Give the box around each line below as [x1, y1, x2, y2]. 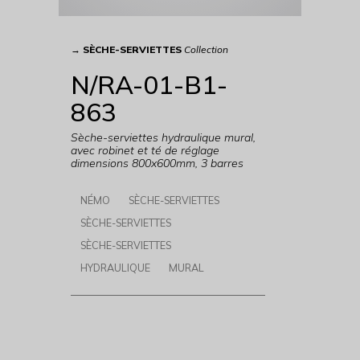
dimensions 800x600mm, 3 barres [70, 155, 243, 170]
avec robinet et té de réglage [70, 142, 219, 157]
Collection [183, 43, 228, 56]
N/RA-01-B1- [70, 68, 227, 101]
